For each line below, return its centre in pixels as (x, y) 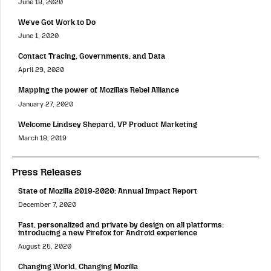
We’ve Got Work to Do (57, 22)
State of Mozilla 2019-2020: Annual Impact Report (108, 191)
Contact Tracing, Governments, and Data (92, 56)
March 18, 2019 (42, 138)
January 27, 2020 (46, 104)
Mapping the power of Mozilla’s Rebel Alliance (99, 90)
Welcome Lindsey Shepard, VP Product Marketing (108, 124)
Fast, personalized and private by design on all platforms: (121, 224)
